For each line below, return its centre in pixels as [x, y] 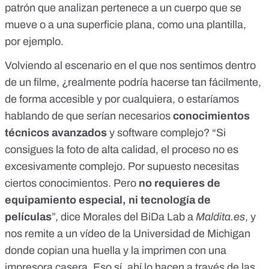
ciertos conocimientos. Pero [72, 183]
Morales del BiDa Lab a [139, 217]
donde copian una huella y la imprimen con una [116, 251]
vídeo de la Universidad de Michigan [165, 234]
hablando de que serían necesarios [89, 116]
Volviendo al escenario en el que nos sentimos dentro [130, 66]
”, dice [67, 217]
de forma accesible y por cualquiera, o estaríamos [122, 99]
